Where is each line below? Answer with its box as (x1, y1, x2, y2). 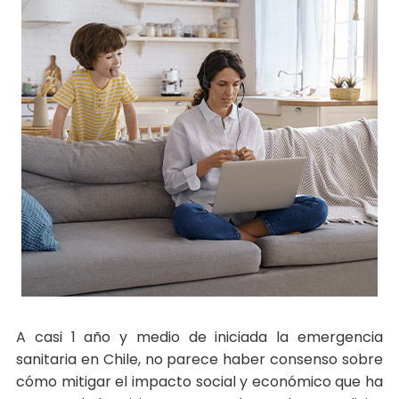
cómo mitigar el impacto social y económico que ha (16, 371, 383, 393)
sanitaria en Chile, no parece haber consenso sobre (16, 349, 383, 370)
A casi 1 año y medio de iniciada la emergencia (16, 327, 383, 348)
